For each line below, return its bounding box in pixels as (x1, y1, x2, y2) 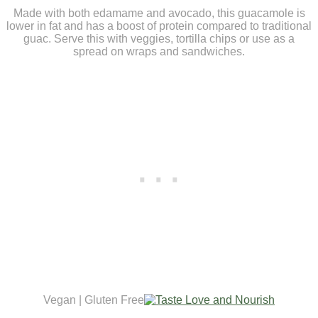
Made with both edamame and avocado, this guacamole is (13, 6, 305, 19)
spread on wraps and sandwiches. (73, 45, 245, 57)
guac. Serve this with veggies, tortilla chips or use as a (23, 32, 295, 45)
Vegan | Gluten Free (43, 293, 144, 306)
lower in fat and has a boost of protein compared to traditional (6, 19, 312, 32)
